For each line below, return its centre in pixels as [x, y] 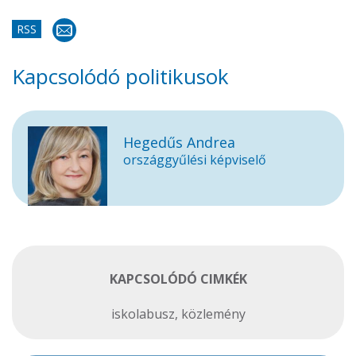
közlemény [213, 314]
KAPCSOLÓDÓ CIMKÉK [178, 279]
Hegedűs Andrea [179, 142]
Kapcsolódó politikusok [120, 76]
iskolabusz [143, 314]
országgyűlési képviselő [195, 160]
